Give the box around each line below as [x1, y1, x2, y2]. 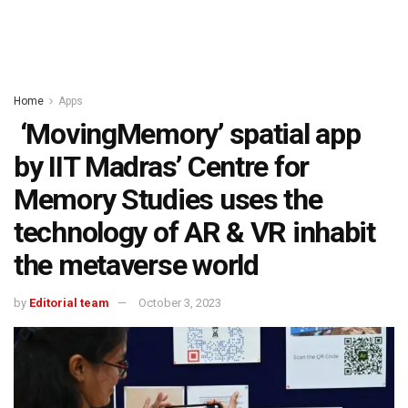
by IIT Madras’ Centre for [14, 149, 309, 184]
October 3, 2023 [138, 295, 221, 310]
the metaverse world [14, 248, 259, 282]
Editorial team [29, 295, 109, 310]
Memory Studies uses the [14, 182, 322, 217]
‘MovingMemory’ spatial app [14, 117, 361, 151]
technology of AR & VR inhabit [14, 215, 375, 250]
